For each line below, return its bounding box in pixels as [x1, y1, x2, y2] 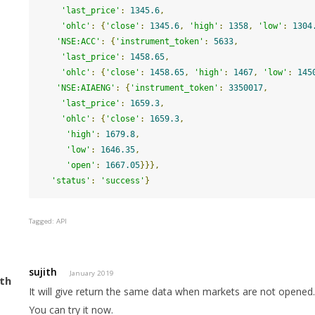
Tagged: [29, 217, 57, 226]
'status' [51, 176, 91, 186]
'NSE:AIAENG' [56, 83, 116, 94]
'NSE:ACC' [56, 37, 101, 47]
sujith [29, 265, 58, 279]
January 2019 [70, 269, 115, 278]
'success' [101, 176, 146, 186]
